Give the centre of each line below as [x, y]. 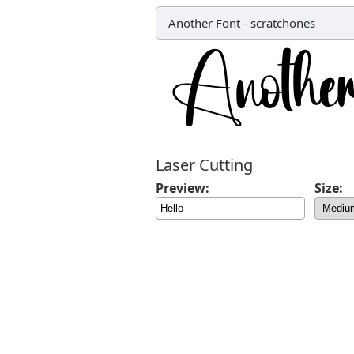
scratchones [283, 23]
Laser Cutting [204, 165]
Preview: [183, 188]
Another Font [204, 23]
